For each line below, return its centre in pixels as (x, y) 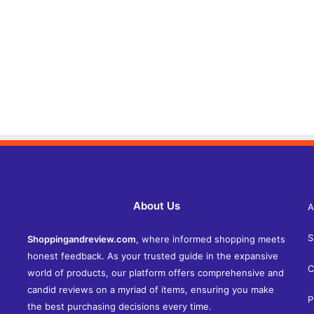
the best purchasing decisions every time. (119, 307)
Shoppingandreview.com (81, 239)
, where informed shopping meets (210, 239)
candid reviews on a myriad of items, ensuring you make (150, 290)
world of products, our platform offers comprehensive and (155, 273)
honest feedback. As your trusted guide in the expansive (152, 256)
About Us (157, 206)
